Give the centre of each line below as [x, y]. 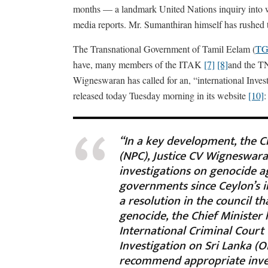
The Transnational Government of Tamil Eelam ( [164, 49]
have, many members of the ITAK [138, 64]
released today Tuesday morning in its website [161, 95]
